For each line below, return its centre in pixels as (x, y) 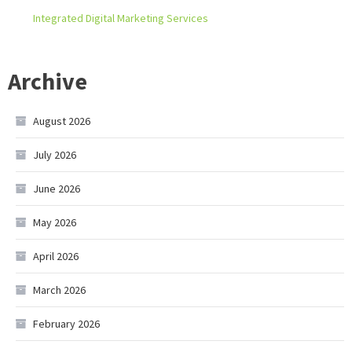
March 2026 (59, 290)
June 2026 (57, 189)
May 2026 (55, 222)
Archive (48, 81)
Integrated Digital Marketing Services (121, 18)
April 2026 (56, 256)
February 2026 (66, 324)
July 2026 (55, 155)
